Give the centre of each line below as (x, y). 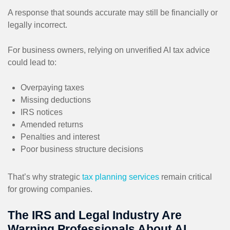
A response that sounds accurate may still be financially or (113, 12)
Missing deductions (56, 100)
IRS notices (42, 112)
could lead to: (32, 62)
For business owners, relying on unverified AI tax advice (109, 50)
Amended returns (52, 124)
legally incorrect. (37, 25)
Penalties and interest (60, 137)
